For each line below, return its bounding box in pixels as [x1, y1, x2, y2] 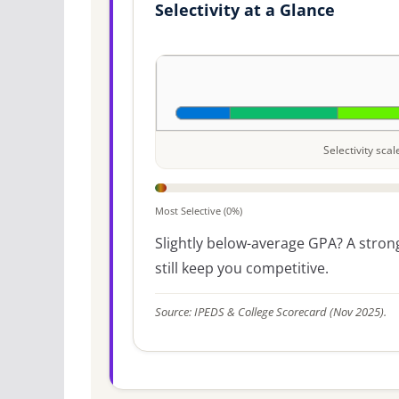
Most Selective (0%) [155, 203, 242, 217]
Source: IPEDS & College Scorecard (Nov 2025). [155, 305, 387, 321]
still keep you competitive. [155, 257, 329, 278]
